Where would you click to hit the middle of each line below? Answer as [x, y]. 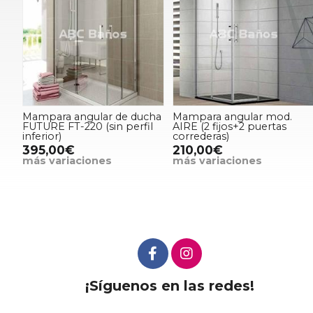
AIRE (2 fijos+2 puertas [230, 126]
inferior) [42, 136]
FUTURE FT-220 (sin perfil [88, 126]
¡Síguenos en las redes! [169, 285]
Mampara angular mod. [233, 116]
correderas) [201, 136]
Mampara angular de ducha [92, 116]
